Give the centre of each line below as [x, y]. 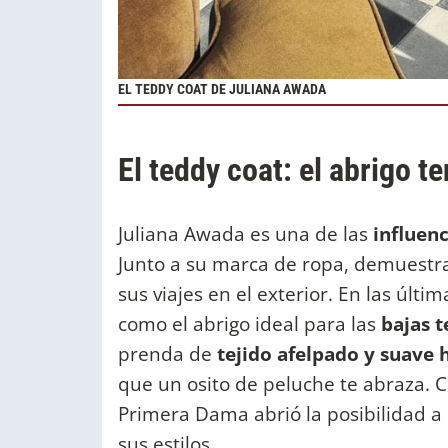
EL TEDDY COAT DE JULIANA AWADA [222, 90]
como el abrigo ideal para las [247, 324]
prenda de [165, 354]
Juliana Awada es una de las [243, 234]
